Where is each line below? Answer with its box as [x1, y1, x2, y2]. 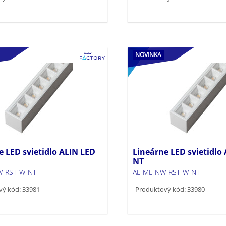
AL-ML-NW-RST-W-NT [132, 166, 200, 177]
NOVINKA [135, 50, 161, 59]
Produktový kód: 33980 [135, 184, 205, 194]
